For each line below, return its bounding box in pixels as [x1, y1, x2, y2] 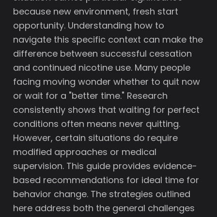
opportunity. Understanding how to [13, 19, 165, 31]
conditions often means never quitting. [13, 118, 181, 130]
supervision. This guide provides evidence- [13, 160, 198, 172]
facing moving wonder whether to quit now [13, 76, 201, 88]
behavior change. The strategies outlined [13, 188, 191, 200]
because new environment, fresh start [13, 5, 179, 17]
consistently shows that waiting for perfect [13, 104, 200, 116]
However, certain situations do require [13, 132, 178, 144]
